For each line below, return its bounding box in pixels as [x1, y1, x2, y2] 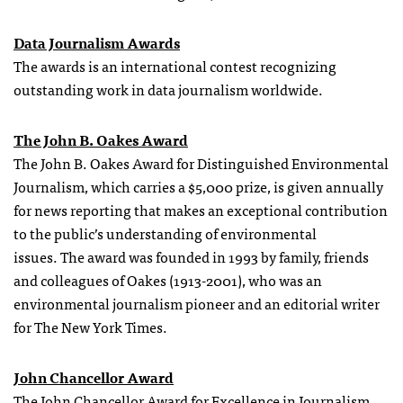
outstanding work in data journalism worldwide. [13, 76, 323, 101]
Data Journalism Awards [13, 30, 180, 54]
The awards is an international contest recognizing [13, 53, 336, 77]
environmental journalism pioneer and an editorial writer [13, 291, 380, 315]
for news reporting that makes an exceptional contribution [13, 197, 388, 221]
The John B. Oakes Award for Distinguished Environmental [13, 150, 389, 175]
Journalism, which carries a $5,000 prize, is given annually [13, 174, 383, 198]
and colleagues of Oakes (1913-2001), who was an [13, 267, 322, 291]
